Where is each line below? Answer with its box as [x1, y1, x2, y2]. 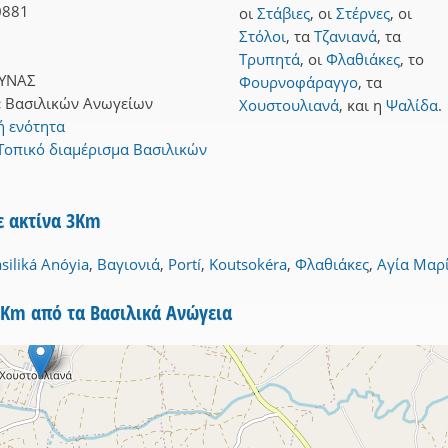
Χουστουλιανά [239, 95, 339, 116]
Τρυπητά [239, 49, 300, 70]
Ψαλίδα [386, 95, 438, 116]
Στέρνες [336, 3, 390, 24]
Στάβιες [257, 3, 310, 24]
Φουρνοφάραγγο [239, 72, 358, 93]
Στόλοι [239, 26, 286, 47]
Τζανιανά [314, 26, 377, 47]
